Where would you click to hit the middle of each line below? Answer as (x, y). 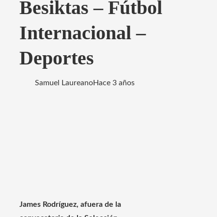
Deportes (57, 58)
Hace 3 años (114, 83)
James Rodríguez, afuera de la (70, 205)
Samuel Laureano (64, 83)
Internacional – (83, 32)
